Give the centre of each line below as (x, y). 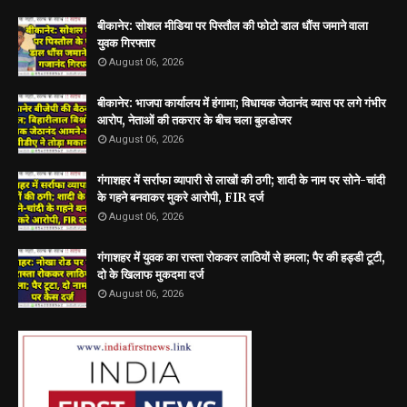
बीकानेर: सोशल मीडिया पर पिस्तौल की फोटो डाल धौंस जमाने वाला (233, 26)
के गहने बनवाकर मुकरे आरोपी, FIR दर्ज (180, 198)
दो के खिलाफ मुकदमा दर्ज (150, 275)
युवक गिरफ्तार (126, 44)
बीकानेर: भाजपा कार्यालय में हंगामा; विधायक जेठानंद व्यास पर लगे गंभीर (242, 104)
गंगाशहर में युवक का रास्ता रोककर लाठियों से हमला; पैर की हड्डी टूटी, (241, 258)
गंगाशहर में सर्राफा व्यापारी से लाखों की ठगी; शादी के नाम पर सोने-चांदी (241, 181)
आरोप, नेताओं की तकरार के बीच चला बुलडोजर (194, 121)
